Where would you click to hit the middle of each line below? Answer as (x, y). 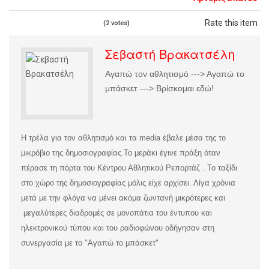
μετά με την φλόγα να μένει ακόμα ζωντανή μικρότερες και (123, 198)
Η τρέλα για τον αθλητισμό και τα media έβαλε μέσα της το (123, 138)
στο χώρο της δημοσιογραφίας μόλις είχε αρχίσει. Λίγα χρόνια (128, 183)
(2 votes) (116, 23)
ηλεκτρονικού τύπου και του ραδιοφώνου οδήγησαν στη (118, 228)
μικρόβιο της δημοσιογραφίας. (72, 153)
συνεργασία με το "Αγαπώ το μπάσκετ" (90, 243)
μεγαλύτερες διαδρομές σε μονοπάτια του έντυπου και (116, 213)
